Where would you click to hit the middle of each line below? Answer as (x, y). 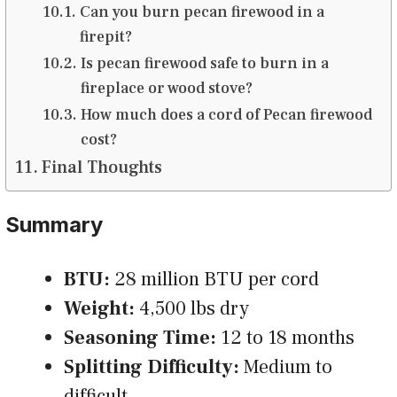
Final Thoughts (106, 168)
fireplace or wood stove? (170, 89)
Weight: (99, 309)
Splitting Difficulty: (154, 367)
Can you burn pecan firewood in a (202, 12)
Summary (59, 225)
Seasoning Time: (142, 338)
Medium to (288, 367)
